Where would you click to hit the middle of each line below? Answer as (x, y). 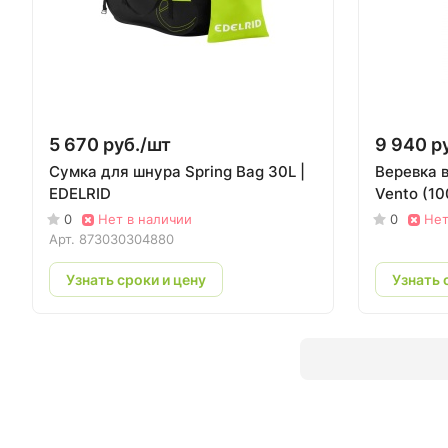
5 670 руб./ (98, 144)
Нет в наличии (145, 219)
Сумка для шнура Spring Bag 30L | (177, 171)
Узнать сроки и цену (136, 279)
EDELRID (80, 193)
